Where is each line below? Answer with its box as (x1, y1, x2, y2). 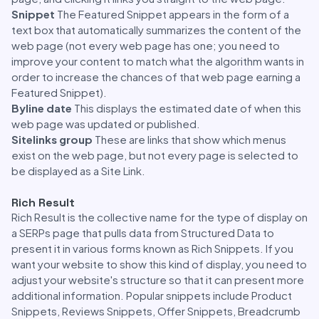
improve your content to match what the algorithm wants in (11, 54, 304, 68)
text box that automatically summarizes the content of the (11, 23, 301, 36)
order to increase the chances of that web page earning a (11, 70, 300, 83)
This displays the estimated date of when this (74, 101, 301, 115)
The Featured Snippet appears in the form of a (57, 7, 289, 21)
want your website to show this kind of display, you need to (11, 257, 307, 271)
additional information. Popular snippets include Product (11, 288, 292, 302)
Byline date (11, 101, 74, 115)
